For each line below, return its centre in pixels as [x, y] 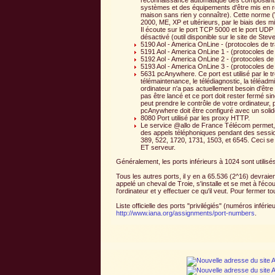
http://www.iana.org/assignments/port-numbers [185, 213]
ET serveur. [158, 148]
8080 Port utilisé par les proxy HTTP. [195, 118]
